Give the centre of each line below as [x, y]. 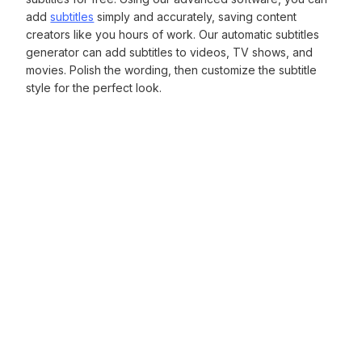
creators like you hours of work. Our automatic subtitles [173, 34]
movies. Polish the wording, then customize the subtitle [172, 69]
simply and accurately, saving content [196, 16]
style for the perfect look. [94, 87]
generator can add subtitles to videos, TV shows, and [170, 52]
